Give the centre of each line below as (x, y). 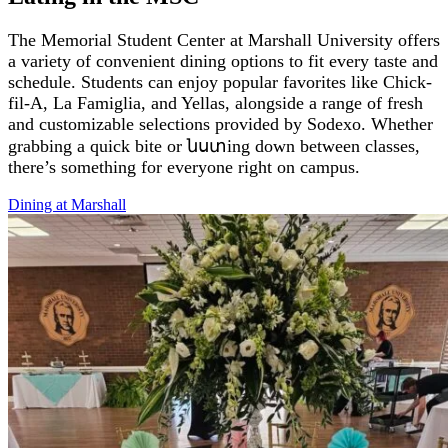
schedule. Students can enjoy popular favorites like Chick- (220, 82)
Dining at (39, 205)
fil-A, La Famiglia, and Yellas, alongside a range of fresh (215, 103)
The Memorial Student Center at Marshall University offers (224, 40)
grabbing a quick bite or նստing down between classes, (214, 146)
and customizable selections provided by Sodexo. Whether (220, 124)
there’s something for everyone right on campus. (184, 167)
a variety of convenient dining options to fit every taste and (223, 61)
